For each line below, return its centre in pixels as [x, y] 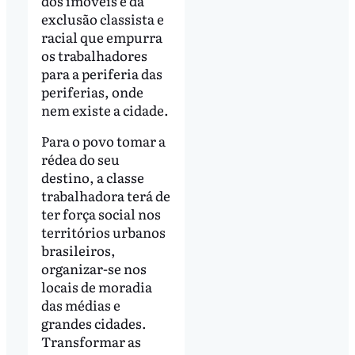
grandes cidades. [94, 323]
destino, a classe [92, 177]
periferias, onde [92, 91]
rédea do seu [80, 159]
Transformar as [91, 342]
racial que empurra [101, 36]
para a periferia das [101, 73]
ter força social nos [101, 214]
